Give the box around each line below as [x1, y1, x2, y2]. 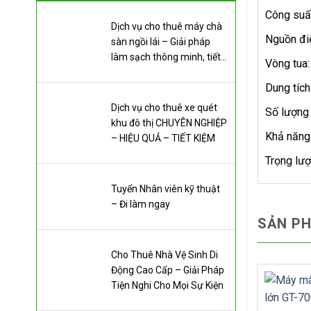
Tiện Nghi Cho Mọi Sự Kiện [111, 280, 224, 291]
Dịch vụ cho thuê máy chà [111, 21, 223, 32]
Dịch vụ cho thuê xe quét [111, 102, 218, 113]
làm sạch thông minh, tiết [111, 51, 221, 62]
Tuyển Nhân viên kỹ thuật [111, 183, 221, 194]
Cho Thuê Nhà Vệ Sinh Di [111, 249, 219, 260]
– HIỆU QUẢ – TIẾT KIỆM [111, 133, 216, 144]
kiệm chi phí [111, 67, 162, 78]
